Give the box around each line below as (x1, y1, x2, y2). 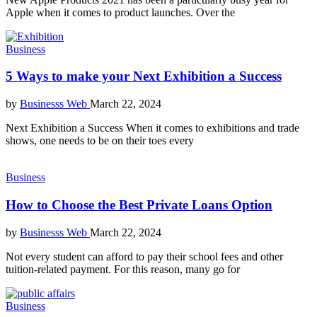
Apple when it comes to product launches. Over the (6, 6, 235, 18)
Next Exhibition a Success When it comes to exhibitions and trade (6, 122, 299, 134)
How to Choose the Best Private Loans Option (6, 197, 272, 212)
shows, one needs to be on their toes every (6, 134, 194, 147)
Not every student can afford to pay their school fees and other (6, 250, 283, 263)
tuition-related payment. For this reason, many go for (6, 263, 240, 275)
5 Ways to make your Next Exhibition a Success (6, 69, 282, 84)
